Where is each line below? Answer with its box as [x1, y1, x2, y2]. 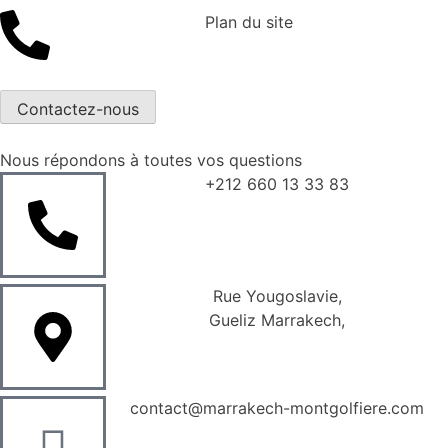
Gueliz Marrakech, [209, 309, 345, 330]
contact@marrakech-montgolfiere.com [130, 397, 424, 418]
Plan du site [205, 12, 293, 32]
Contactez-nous [17, 98, 139, 119]
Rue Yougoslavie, [212, 285, 342, 306]
